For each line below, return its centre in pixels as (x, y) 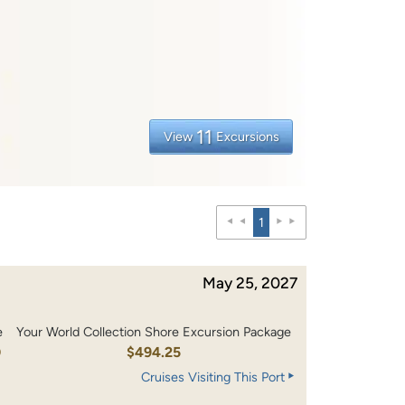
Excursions (247, 136)
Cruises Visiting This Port (213, 377)
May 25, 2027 (250, 283)
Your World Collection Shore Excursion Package (153, 332)
